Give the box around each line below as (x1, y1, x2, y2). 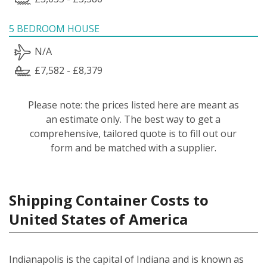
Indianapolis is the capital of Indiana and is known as (9, 252, 244, 266)
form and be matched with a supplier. (50, 141, 216, 154)
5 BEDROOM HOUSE (9, 21, 100, 35)
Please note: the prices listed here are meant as (27, 98, 239, 111)
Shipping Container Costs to (9, 190, 209, 210)
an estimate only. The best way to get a (46, 112, 221, 126)
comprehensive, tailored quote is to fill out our (30, 126, 237, 140)
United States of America (9, 209, 188, 229)
